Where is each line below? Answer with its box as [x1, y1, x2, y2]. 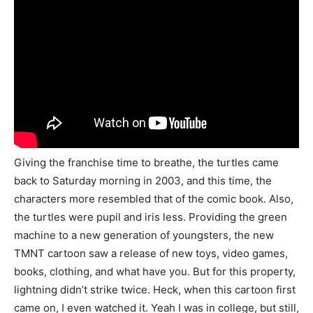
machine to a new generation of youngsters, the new [14, 228, 274, 242]
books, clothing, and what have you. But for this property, [14, 264, 296, 278]
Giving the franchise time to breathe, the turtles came [14, 155, 279, 169]
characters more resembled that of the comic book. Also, [14, 191, 293, 205]
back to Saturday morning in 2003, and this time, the [14, 173, 272, 187]
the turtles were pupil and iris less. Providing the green [14, 210, 287, 224]
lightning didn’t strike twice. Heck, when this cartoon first [14, 282, 296, 296]
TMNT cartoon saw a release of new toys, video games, [14, 246, 288, 260]
